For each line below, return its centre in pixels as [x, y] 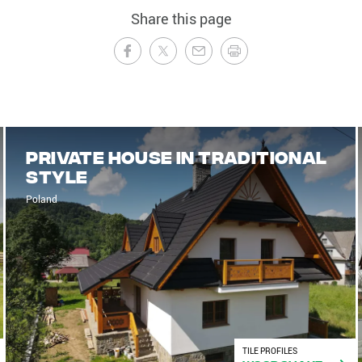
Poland [42, 199]
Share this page [181, 19]
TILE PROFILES [269, 351]
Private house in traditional [177, 157]
